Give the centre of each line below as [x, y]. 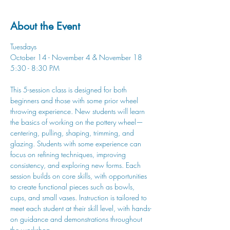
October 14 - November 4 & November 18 [76, 57]
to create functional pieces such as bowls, [73, 187]
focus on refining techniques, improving [69, 154]
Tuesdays [23, 46]
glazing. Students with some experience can [77, 143]
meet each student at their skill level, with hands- [81, 208]
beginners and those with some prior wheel [75, 100]
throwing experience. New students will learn [79, 111]
